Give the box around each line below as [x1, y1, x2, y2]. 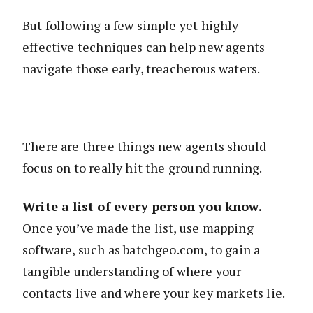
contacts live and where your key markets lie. [22, 284, 286, 301]
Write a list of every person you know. [22, 197, 262, 214]
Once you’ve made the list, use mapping [22, 219, 254, 236]
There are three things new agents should [22, 137, 267, 154]
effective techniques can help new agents [22, 38, 265, 55]
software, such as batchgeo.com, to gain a [22, 240, 261, 258]
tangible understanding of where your [22, 262, 242, 279]
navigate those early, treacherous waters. [22, 59, 261, 77]
